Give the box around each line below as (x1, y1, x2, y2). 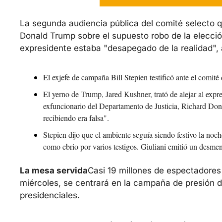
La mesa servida (20, 166, 88, 176)
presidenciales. (20, 190, 80, 201)
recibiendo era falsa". (43, 112, 109, 123)
